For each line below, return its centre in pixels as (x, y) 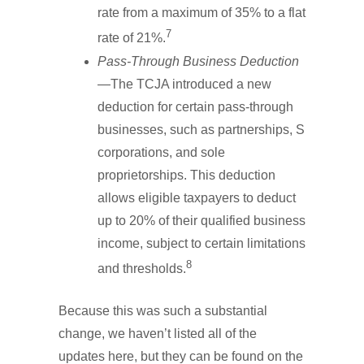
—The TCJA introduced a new (184, 84)
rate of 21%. (132, 38)
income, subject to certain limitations (201, 243)
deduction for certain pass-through (195, 106)
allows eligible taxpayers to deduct (197, 197)
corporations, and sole (161, 152)
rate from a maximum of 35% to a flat (201, 13)
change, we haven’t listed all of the (158, 333)
